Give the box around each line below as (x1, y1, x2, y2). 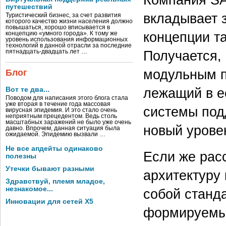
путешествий (6, 3, 52, 11)
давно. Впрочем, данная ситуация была (6, 125, 120, 131)
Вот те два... (6, 86, 49, 93)
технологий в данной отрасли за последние (6, 42, 132, 48)
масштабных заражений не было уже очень (6, 119, 131, 125)
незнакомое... (6, 185, 53, 193)
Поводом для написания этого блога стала (6, 95, 128, 101)
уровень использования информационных (6, 36, 128, 42)
